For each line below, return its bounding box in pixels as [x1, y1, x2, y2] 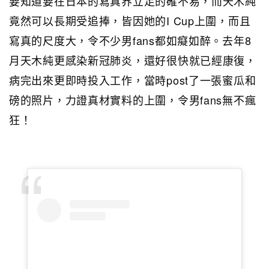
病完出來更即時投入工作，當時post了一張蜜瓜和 [9, 71, 256, 88]
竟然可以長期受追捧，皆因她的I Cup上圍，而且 [9, 12, 251, 28]
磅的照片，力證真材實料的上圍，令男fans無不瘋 [9, 91, 256, 107]
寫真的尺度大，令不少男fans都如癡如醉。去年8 [9, 32, 252, 48]
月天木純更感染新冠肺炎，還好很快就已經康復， [9, 52, 256, 68]
